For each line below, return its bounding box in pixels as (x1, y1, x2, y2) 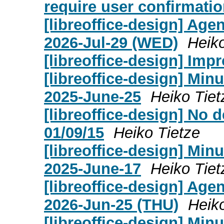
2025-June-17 (44, 159, 141, 177)
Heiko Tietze (113, 123, 200, 141)
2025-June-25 (44, 87, 141, 105)
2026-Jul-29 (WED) (44, 33, 178, 51)
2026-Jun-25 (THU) (44, 195, 178, 213)
